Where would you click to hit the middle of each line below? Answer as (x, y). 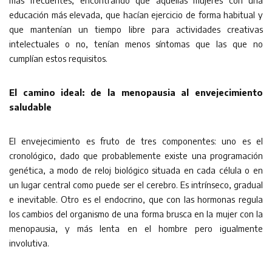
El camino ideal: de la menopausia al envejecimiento (136, 92)
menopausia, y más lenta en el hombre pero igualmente (136, 228)
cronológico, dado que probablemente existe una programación (136, 155)
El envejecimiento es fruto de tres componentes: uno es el (136, 141)
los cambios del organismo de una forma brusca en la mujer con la (136, 214)
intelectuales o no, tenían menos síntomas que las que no (136, 44)
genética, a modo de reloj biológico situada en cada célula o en (136, 170)
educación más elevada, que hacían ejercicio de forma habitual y (136, 15)
